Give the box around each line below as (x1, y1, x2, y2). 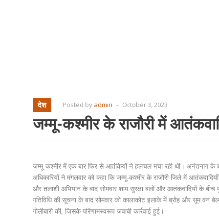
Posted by (63, 100, 94, 109)
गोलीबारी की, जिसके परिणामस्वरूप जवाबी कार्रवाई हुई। (33, 206, 164, 216)
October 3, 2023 (122, 100, 168, 109)
